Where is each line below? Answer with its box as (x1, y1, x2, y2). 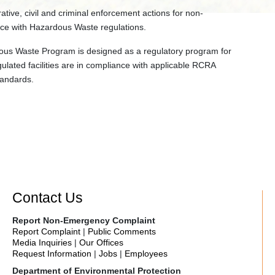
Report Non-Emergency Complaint (12, 215, 155, 225)
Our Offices (79, 238, 123, 247)
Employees (125, 249, 168, 258)
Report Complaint (12, 227, 80, 236)
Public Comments (88, 227, 156, 236)
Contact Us (12, 190, 83, 206)
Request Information (12, 249, 91, 258)
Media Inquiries (12, 238, 72, 247)
